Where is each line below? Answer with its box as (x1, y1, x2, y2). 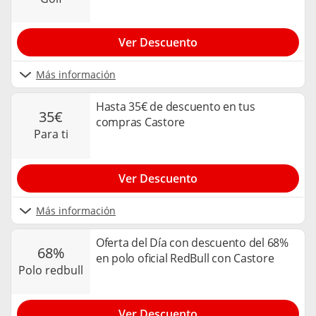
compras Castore (96, 114, 186, 130)
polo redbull (25, 262, 83, 278)
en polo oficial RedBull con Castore (96, 250, 274, 266)
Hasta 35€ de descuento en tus (96, 98, 255, 114)
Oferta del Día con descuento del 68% (96, 234, 288, 250)
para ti (40, 126, 68, 142)
